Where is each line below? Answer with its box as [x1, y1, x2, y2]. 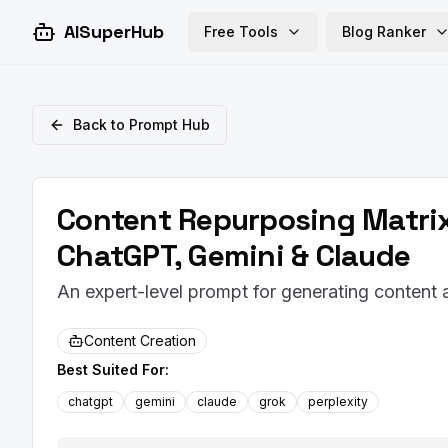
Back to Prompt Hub [73, 116, 210, 133]
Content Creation [84, 332, 196, 349]
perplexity [308, 394, 368, 409]
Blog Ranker [342, 23, 426, 40]
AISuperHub [64, 20, 164, 43]
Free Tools [204, 23, 278, 40]
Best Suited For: [57, 361, 169, 378]
